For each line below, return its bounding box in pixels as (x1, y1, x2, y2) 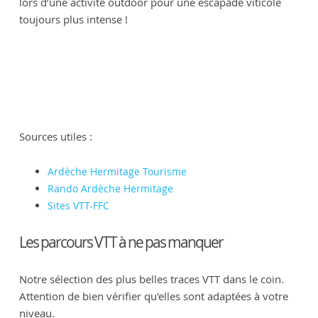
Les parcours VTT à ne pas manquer (18, 231, 223, 252)
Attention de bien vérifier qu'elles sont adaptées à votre (18, 288, 288, 303)
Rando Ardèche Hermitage (47, 182, 173, 196)
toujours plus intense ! (18, 11, 128, 26)
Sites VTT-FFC (47, 199, 109, 213)
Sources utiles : (18, 129, 92, 144)
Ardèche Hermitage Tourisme (47, 165, 187, 179)
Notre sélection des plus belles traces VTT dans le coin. (18, 271, 284, 286)
